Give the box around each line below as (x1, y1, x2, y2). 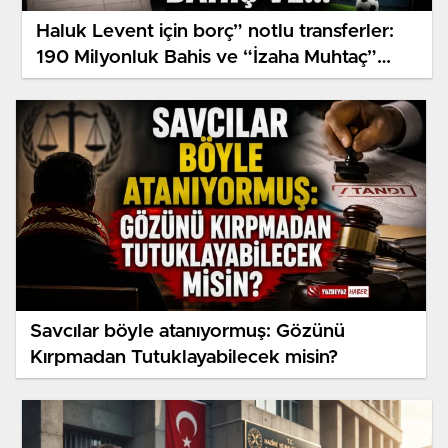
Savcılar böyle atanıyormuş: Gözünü (30, 321, 345, 341)
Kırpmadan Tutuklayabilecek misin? (30, 347, 338, 367)
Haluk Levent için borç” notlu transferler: (36, 21, 394, 41)
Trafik (36, 73, 85, 93)
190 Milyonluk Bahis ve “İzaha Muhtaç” (36, 47, 377, 67)
